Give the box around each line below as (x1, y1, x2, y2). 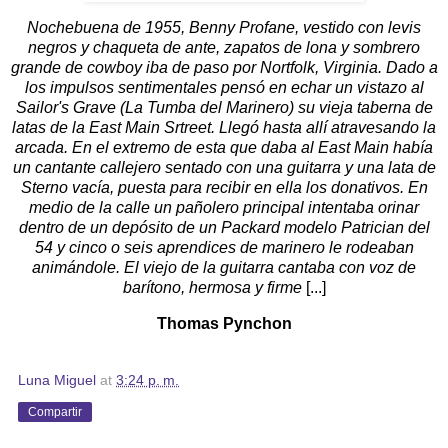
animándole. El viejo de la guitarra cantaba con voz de (32, 258, 416, 276)
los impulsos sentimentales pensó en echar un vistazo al (24, 78, 424, 96)
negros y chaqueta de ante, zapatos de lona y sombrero (28, 38, 420, 56)
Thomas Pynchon (156, 314, 292, 332)
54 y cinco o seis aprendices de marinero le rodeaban (34, 238, 414, 256)
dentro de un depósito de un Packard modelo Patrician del (18, 218, 430, 236)
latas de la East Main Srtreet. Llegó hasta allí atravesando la (12, 118, 436, 136)
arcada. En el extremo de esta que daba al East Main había (15, 138, 433, 156)
